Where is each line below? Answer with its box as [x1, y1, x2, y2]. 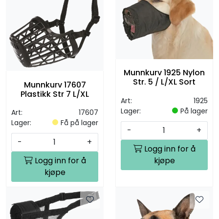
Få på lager [61, 118, 98, 128]
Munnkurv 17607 [23, 79, 86, 90]
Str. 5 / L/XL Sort [133, 76, 196, 88]
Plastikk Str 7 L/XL [21, 88, 89, 100]
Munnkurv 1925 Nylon [124, 67, 205, 79]
